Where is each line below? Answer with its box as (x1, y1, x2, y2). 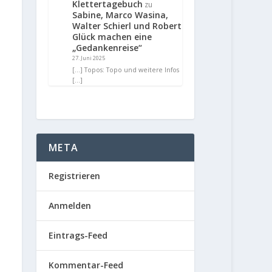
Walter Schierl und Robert (72, 19, 182, 32)
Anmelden (49, 199, 92, 211)
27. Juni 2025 (72, 53, 106, 62)
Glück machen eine (72, 30, 152, 42)
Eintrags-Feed (49, 229, 108, 241)
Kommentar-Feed (49, 259, 124, 271)
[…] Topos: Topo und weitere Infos (72, 65, 180, 74)
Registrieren (49, 169, 101, 182)
